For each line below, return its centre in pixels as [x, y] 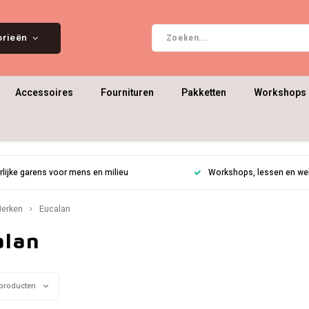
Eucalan [55, 209]
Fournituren [127, 92]
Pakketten [204, 92]
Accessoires [44, 92]
